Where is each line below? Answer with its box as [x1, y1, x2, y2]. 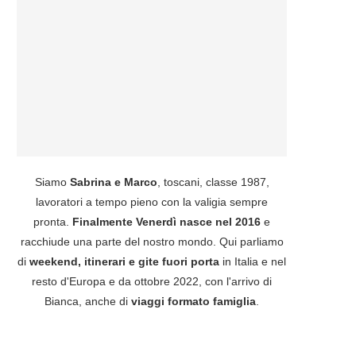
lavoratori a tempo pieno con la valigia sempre [36, 195, 268, 208]
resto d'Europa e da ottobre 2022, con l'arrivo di [32, 274, 272, 288]
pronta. [33, 215, 72, 228]
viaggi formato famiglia [131, 294, 256, 308]
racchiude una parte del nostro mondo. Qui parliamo [20, 234, 284, 248]
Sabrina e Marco [69, 175, 157, 188]
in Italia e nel [219, 254, 286, 268]
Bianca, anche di [44, 294, 131, 308]
